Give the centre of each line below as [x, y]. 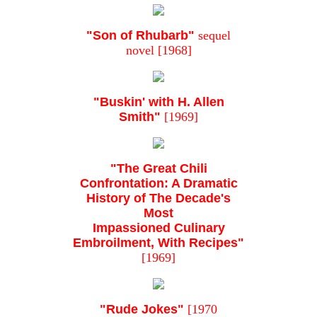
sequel [213, 36]
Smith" [140, 117]
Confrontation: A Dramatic [158, 184]
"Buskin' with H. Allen [158, 102]
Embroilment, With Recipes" [158, 243]
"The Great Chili [158, 169]
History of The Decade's [158, 198]
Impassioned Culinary [158, 228]
